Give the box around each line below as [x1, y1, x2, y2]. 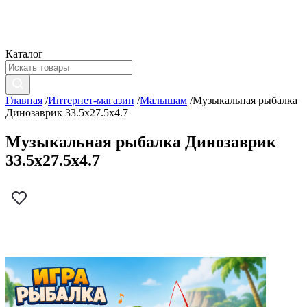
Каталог [5, 48, 43, 60]
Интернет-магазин [48, 95, 134, 106]
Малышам [140, 95, 187, 106]
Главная [5, 95, 42, 106]
